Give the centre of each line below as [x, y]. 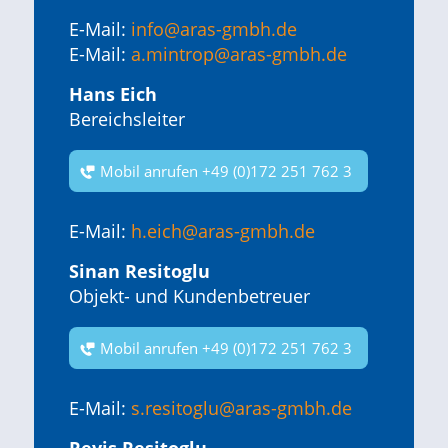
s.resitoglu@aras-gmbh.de [241, 407]
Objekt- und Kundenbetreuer [189, 295]
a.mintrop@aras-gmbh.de [238, 53]
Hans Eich [112, 94]
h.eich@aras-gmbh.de [222, 230]
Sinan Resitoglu [139, 270]
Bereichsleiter [126, 119]
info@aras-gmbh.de [213, 28]
